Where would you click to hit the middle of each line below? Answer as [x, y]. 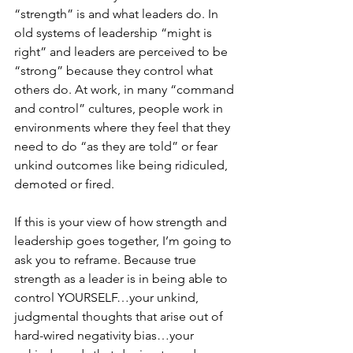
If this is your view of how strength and [122, 222]
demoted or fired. [64, 184]
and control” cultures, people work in [120, 108]
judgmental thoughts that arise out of [120, 316]
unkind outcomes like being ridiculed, [123, 165]
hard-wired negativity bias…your [106, 335]
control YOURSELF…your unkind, [108, 297]
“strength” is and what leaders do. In [118, 14]
